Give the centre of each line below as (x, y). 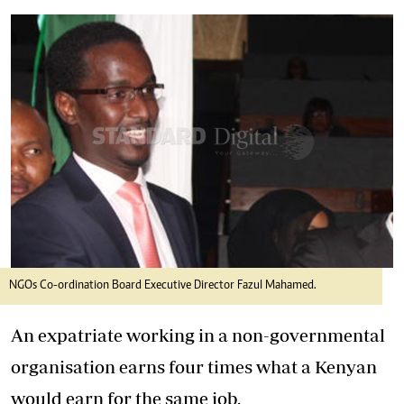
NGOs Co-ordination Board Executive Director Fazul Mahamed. (163, 285)
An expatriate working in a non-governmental (198, 335)
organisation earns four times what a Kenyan (194, 366)
